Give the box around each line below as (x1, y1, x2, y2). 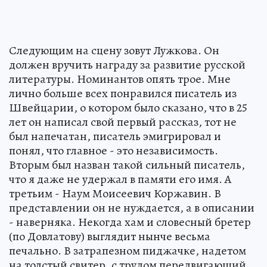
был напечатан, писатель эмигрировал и (9, 128, 221, 145)
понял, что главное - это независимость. (9, 142, 218, 159)
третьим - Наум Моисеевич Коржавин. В (9, 185, 221, 202)
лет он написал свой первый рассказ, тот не (9, 114, 237, 131)
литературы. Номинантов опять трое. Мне (9, 71, 231, 88)
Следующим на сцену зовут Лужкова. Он (9, 42, 219, 59)
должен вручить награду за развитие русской (9, 57, 246, 73)
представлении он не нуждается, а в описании (9, 200, 254, 216)
